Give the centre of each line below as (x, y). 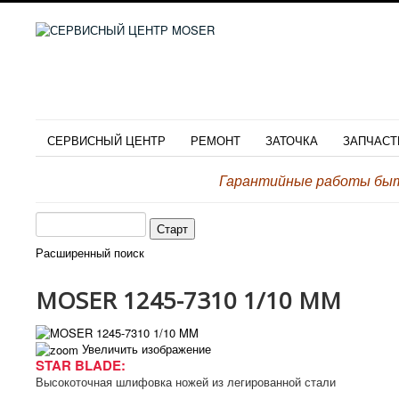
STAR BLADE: (81, 366)
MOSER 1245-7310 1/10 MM (188, 300)
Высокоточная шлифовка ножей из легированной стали (186, 382)
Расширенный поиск (90, 252)
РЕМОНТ (216, 140)
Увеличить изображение (145, 348)
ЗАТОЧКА (292, 140)
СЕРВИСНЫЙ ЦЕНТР (106, 140)
